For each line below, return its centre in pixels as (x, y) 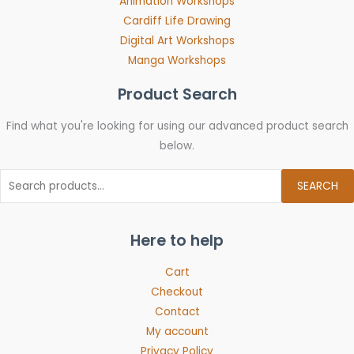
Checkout (177, 292)
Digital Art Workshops (177, 40)
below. (177, 146)
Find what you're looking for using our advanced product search (177, 126)
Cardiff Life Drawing (177, 21)
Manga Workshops (177, 60)
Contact (177, 312)
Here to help (177, 240)
